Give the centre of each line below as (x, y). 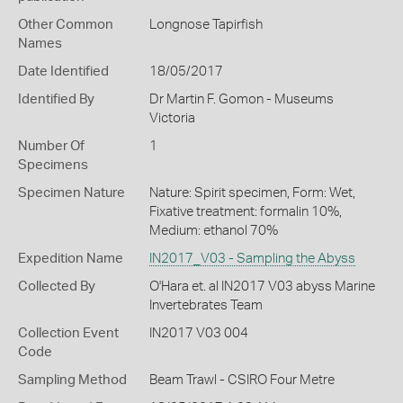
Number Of (51, 146)
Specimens (53, 165)
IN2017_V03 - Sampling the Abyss (252, 259)
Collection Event (68, 333)
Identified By (56, 99)
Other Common (66, 25)
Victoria (172, 118)
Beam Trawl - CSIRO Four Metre (242, 380)
